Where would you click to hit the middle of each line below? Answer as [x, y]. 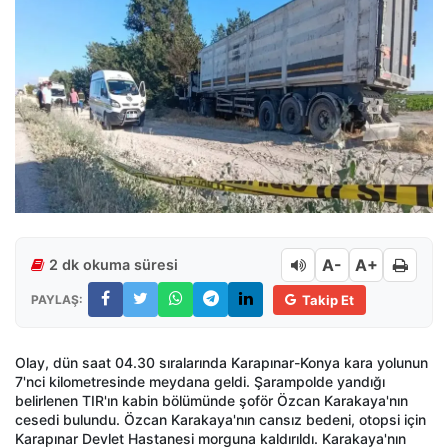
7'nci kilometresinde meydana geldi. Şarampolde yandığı [200, 382]
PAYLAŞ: [57, 299]
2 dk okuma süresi [113, 265]
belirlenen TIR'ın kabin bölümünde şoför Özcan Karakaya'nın [211, 401]
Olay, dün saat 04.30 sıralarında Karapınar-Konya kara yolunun [221, 363]
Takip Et [328, 299]
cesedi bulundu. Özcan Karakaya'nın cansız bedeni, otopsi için [220, 420]
